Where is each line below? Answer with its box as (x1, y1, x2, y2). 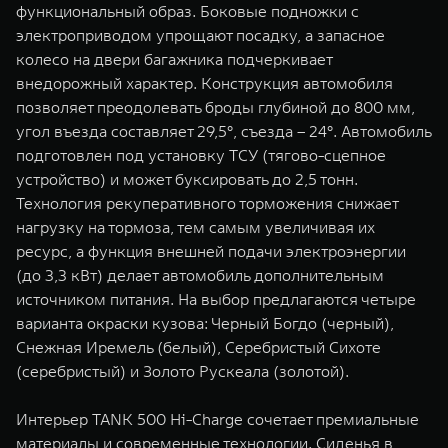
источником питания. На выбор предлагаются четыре (16, 289, 416, 309)
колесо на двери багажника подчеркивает (16, 49, 332, 69)
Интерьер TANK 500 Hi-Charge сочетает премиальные (16, 409, 419, 429)
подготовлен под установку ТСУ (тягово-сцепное (16, 145, 386, 165)
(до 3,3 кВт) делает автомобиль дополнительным (16, 265, 384, 285)
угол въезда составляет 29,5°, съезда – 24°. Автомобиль (16, 121, 431, 141)
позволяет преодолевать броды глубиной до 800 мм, (16, 97, 415, 117)
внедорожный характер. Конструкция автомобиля (16, 73, 393, 93)
